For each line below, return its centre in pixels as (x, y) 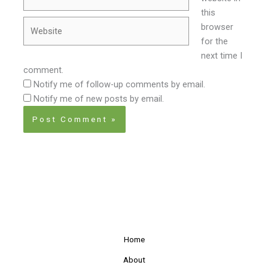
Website (39, 24)
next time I (221, 55)
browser (217, 27)
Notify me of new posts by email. (99, 98)
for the (214, 41)
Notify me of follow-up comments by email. (120, 84)
